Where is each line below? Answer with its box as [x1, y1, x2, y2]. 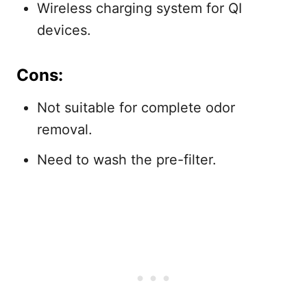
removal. [37, 121, 93, 138]
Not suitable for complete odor [37, 99, 235, 116]
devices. [37, 21, 91, 38]
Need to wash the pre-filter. [37, 151, 217, 168]
